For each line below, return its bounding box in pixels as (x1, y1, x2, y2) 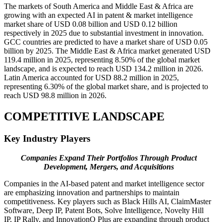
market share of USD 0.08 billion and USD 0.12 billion (4, 20, 177, 29)
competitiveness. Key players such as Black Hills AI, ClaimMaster (4, 197, 211, 206)
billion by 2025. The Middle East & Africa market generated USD (4, 47, 211, 55)
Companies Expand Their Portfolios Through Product (20, 153, 197, 162)
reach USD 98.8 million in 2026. (4, 91, 107, 100)
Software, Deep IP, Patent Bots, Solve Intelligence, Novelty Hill (4, 206, 204, 215)
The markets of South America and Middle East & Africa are (4, 2, 193, 11)
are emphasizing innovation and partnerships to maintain (4, 188, 179, 197)
